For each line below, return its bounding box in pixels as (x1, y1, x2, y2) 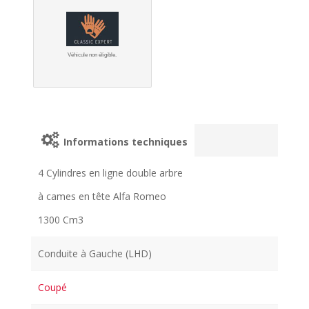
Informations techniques (61, 135, 188, 148)
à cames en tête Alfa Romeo (38, 190, 167, 203)
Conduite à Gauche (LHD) (38, 247, 152, 260)
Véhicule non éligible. (68, 51, 117, 58)
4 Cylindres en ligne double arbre (38, 166, 183, 179)
